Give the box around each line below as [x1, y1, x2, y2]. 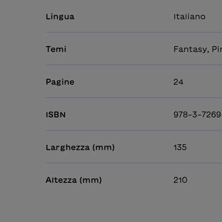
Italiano [173, 12, 206, 21]
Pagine [46, 78, 74, 86]
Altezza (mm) [46, 176, 102, 184]
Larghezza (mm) [46, 143, 115, 152]
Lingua [46, 12, 74, 21]
